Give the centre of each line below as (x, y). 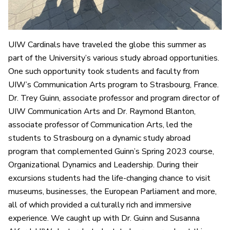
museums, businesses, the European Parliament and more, (112, 191)
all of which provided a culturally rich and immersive (100, 205)
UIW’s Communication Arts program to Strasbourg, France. (113, 84)
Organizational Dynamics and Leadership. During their (103, 165)
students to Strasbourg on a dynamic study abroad (99, 138)
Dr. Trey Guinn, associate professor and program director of (114, 98)
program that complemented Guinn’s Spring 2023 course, (111, 151)
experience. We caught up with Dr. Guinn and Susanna (104, 218)
